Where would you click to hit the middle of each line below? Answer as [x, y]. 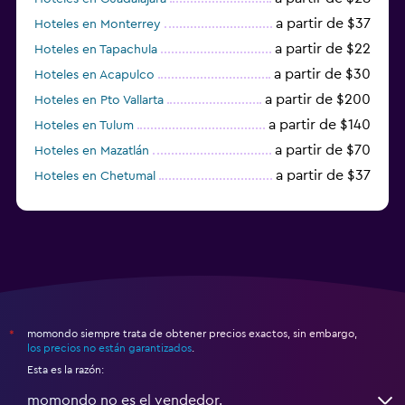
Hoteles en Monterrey [98, 24]
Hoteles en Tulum [84, 125]
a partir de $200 [318, 99]
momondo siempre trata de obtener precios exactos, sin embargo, [192, 333]
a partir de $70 [323, 150]
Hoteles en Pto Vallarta [99, 100]
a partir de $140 [320, 124]
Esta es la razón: [66, 369]
